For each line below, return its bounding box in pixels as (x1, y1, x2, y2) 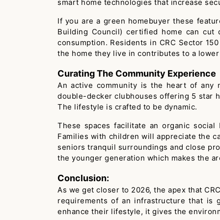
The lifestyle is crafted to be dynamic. (57, 102, 197, 111)
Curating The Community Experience (57, 68, 216, 79)
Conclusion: (57, 173, 109, 183)
